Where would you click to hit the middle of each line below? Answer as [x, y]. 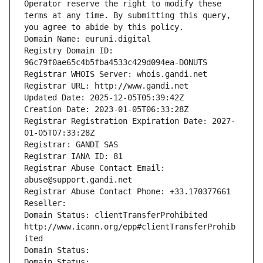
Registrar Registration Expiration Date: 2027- [130, 121]
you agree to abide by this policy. [104, 27]
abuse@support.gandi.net [78, 180]
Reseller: [48, 203]
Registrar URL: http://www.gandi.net [106, 86]
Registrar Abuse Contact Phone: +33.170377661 [127, 192]
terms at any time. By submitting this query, [127, 16]
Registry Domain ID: [69, 51]
